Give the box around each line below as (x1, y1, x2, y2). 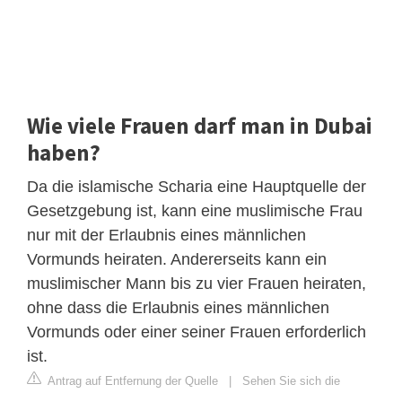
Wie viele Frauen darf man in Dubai (27, 110, 372, 140)
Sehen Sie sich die (242, 373, 340, 388)
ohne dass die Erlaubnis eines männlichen (27, 298, 329, 317)
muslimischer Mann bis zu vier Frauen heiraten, (27, 274, 366, 293)
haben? (27, 137, 100, 167)
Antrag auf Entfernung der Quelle (45, 373, 218, 388)
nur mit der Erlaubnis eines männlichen (27, 225, 306, 244)
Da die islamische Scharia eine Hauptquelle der (27, 177, 366, 196)
